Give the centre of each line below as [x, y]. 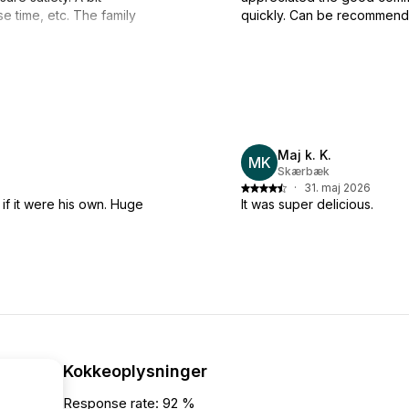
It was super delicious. [307, 204]
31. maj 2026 [337, 187]
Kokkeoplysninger [135, 371]
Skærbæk [304, 171]
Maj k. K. [304, 154]
